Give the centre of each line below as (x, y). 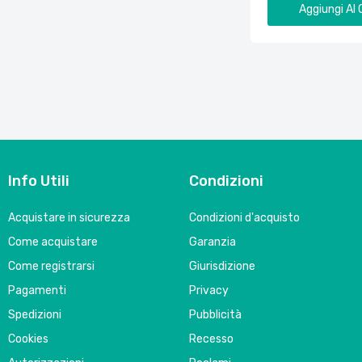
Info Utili (39, 181)
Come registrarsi (51, 267)
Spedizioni (35, 315)
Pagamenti (37, 291)
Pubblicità (215, 315)
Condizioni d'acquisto (244, 218)
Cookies (28, 339)
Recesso (211, 339)
